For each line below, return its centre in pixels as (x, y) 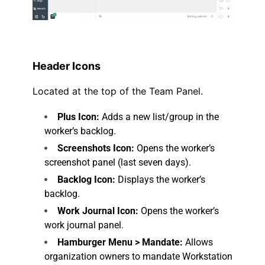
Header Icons (67, 66)
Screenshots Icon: (96, 148)
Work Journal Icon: (98, 211)
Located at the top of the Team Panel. (118, 91)
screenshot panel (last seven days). (118, 162)
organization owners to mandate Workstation (138, 256)
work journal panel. (84, 225)
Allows (198, 242)
